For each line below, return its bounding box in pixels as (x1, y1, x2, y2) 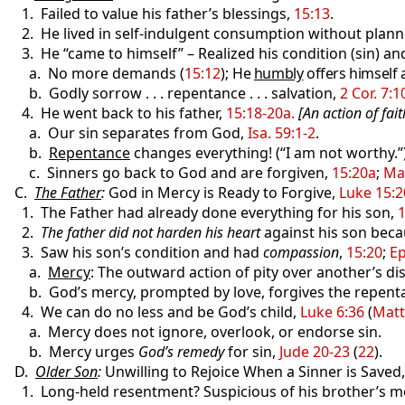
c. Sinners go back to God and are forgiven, (7, 163, 332, 183)
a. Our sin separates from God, (7, 123, 248, 143)
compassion (263, 242, 339, 262)
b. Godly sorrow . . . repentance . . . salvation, (7, 83, 340, 103)
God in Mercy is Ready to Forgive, (105, 183, 339, 202)
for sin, (224, 342, 279, 362)
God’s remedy (138, 342, 224, 362)
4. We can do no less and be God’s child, (7, 302, 300, 322)
